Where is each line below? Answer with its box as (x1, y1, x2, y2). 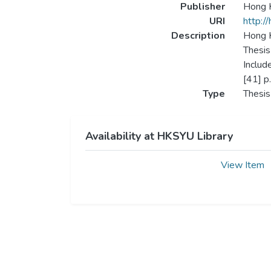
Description (171, 29, 225, 42)
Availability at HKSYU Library (85, 129, 233, 143)
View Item (221, 158, 264, 172)
